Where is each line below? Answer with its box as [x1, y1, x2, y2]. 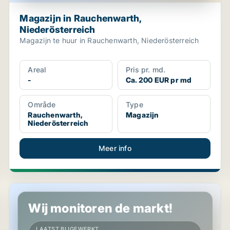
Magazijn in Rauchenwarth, [20, 13, 142, 24]
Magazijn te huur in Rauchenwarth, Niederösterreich [20, 36, 199, 45]
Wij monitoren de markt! [28, 201, 172, 216]
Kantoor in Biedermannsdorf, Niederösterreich [9, 183, 193, 194]
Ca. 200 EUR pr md [125, 75, 192, 84]
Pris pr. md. [125, 65, 166, 74]
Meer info [99, 144, 131, 152]
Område [28, 100, 56, 109]
